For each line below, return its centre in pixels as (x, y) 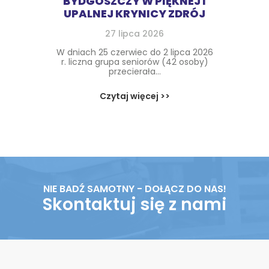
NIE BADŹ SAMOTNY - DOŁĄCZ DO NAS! (134, 189)
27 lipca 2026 (134, 34)
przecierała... (134, 71)
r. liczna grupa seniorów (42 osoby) (134, 62)
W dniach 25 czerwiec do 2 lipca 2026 (134, 52)
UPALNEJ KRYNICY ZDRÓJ (134, 14)
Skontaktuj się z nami (134, 204)
